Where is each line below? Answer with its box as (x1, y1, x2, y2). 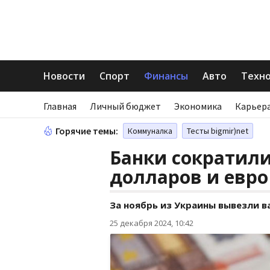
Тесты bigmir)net (187, 125, 248, 136)
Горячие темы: (55, 125, 118, 137)
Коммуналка (128, 125, 172, 136)
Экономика (174, 100, 222, 112)
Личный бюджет (90, 100, 161, 112)
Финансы (144, 69, 188, 83)
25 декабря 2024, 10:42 (110, 218, 193, 228)
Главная (43, 100, 77, 112)
